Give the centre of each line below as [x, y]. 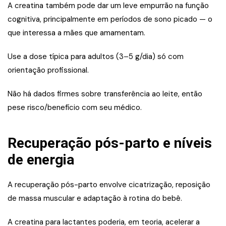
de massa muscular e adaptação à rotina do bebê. [95, 199]
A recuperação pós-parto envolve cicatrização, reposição [109, 185]
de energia [41, 160]
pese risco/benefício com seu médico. [75, 108]
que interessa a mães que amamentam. [76, 33]
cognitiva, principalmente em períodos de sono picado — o [110, 19]
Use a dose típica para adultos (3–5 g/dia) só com [96, 57]
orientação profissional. [48, 70]
